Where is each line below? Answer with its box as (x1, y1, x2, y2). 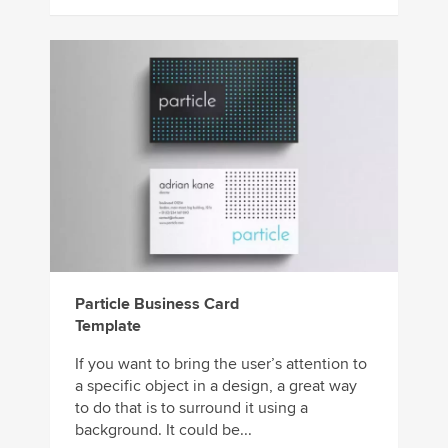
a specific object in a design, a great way (75, 376, 357, 397)
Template (75, 316, 141, 337)
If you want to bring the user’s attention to (75, 354, 367, 375)
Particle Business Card (75, 294, 239, 315)
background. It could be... (75, 420, 252, 441)
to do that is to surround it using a (75, 398, 308, 419)
